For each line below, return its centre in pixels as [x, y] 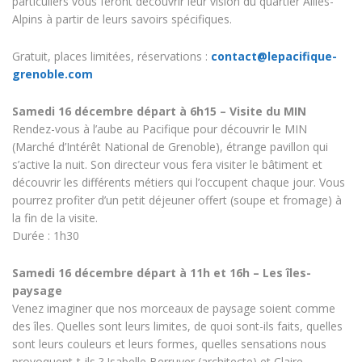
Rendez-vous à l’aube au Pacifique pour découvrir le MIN [160, 129]
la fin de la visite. [55, 218]
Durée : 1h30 [46, 236]
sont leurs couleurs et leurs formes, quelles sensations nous [169, 344]
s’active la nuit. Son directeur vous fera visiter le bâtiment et [167, 164]
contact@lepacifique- [274, 56]
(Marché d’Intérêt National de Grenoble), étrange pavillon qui [170, 147]
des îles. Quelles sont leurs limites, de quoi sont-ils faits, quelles [177, 326]
